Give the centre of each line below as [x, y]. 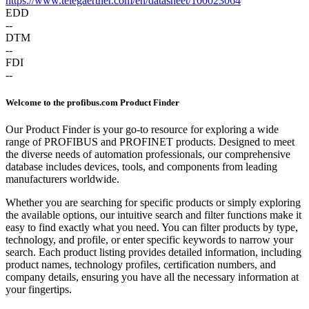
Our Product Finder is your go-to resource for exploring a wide [142, 129]
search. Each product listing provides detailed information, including [153, 252]
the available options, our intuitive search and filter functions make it [153, 215]
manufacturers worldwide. [62, 179]
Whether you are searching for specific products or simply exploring [153, 202]
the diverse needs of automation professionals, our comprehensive [148, 154]
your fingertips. [39, 289]
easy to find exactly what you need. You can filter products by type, [152, 227]
